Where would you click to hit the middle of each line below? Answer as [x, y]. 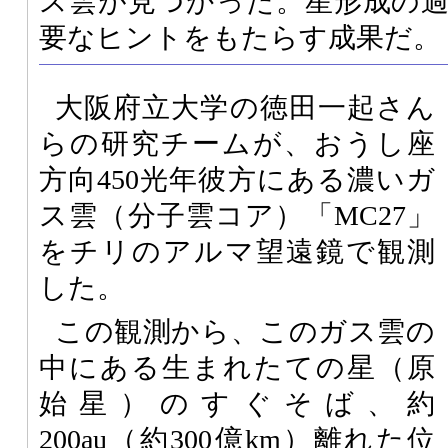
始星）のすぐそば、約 [237, 403]
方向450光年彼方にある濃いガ [237, 179]
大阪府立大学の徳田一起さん [245, 107]
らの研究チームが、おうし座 [237, 143]
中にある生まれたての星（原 [237, 367]
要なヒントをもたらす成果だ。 [240, 37]
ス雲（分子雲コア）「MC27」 [237, 215]
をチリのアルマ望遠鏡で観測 [237, 251]
